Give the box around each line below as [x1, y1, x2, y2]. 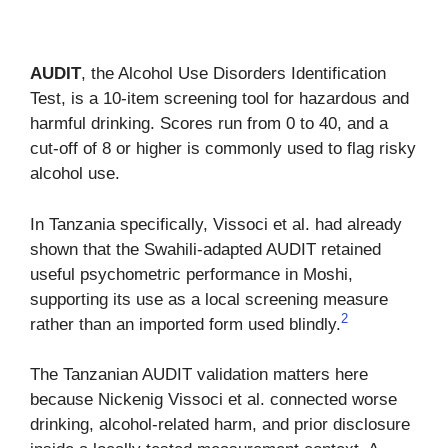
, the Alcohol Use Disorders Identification [81, 64, 386, 84]
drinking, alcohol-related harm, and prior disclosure [30, 415, 410, 435]
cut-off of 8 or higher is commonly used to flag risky [30, 139, 416, 159]
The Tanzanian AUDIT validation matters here [30, 365, 368, 385]
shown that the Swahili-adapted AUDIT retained [30, 239, 381, 259]
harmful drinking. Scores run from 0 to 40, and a [30, 114, 388, 134]
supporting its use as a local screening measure [30, 289, 388, 309]
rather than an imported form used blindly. [30, 314, 341, 334]
